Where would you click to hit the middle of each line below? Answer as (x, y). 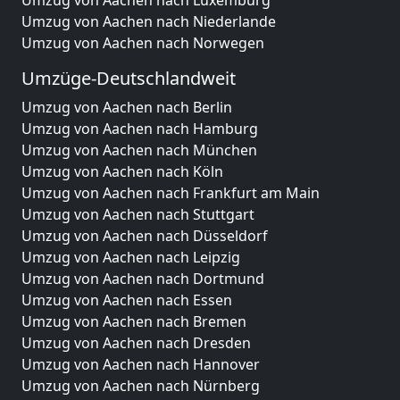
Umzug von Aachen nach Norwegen (143, 43)
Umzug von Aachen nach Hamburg (140, 129)
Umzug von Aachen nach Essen (127, 300)
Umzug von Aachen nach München (139, 150)
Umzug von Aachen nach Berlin (127, 107)
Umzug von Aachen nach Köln (122, 171)
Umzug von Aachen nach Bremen (134, 321)
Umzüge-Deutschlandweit (129, 78)
